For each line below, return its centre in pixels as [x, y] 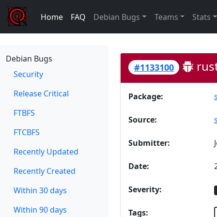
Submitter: [149, 143]
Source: [143, 120]
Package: [146, 97]
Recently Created [45, 171]
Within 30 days [40, 190]
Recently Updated [46, 152]
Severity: [145, 190]
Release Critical [41, 93]
